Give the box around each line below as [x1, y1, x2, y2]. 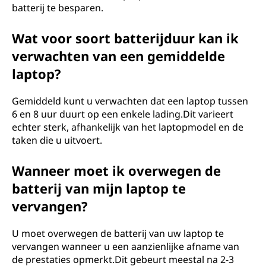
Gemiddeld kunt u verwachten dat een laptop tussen [12, 94, 248, 107]
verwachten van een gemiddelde [12, 47, 225, 65]
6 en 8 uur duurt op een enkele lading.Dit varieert [12, 107, 233, 121]
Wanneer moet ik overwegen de [12, 161, 221, 179]
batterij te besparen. [12, 1, 103, 14]
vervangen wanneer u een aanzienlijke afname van [12, 240, 239, 253]
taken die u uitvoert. [12, 134, 102, 147]
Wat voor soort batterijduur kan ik [12, 29, 239, 47]
